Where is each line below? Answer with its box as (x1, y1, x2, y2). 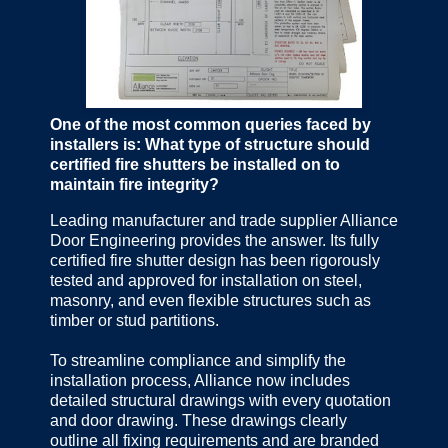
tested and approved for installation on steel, (50, 272, 362, 290)
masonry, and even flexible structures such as (50, 292, 371, 310)
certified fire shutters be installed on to (50, 156, 340, 174)
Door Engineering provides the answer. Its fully (50, 232, 379, 250)
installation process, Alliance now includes (50, 372, 350, 390)
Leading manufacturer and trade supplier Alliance (50, 212, 398, 230)
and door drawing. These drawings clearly (50, 412, 347, 430)
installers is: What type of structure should (50, 136, 370, 154)
